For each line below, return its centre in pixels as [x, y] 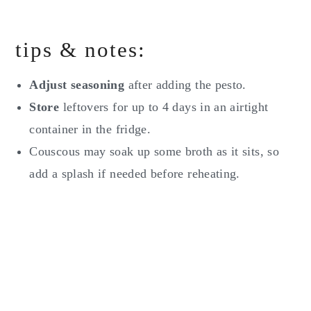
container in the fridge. [90, 129]
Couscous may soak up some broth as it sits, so [154, 152]
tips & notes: [81, 50]
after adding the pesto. [185, 85]
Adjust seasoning [77, 85]
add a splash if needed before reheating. [135, 174]
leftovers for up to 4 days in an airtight [166, 107]
